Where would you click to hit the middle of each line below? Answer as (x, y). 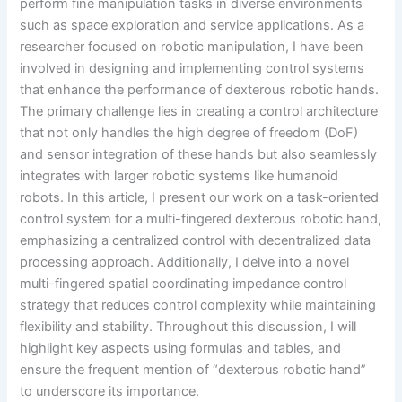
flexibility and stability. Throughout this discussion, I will (188, 326)
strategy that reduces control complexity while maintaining (198, 305)
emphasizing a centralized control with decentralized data (196, 240)
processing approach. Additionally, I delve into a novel (185, 262)
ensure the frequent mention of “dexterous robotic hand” (193, 369)
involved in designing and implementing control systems (192, 68)
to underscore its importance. (110, 391)
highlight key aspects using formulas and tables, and (181, 348)
